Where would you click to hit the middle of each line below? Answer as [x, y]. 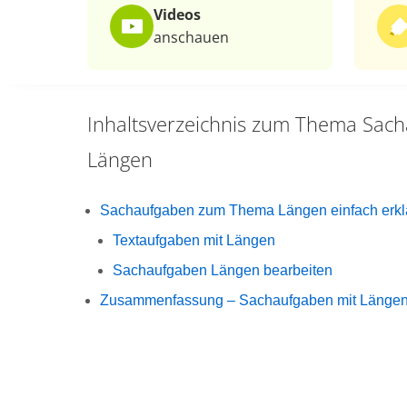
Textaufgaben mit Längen [194, 240]
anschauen [191, 37]
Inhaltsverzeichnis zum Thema [222, 124]
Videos [177, 15]
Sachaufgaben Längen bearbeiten [223, 270]
